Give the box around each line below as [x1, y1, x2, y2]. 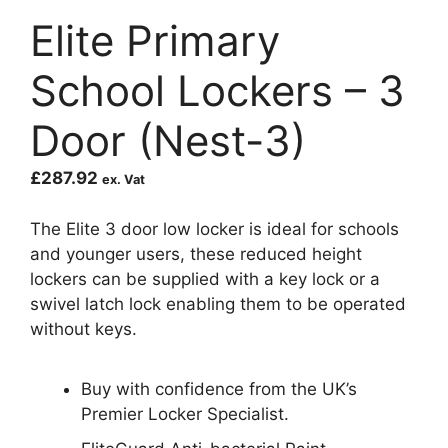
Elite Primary [30, 15, 280, 66]
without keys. [30, 318, 137, 339]
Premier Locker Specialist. [81, 404, 289, 424]
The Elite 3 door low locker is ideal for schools [30, 218, 399, 239]
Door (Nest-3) [30, 115, 306, 166]
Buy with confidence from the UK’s [81, 379, 357, 399]
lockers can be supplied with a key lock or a [30, 268, 380, 289]
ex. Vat [102, 172, 145, 187]
